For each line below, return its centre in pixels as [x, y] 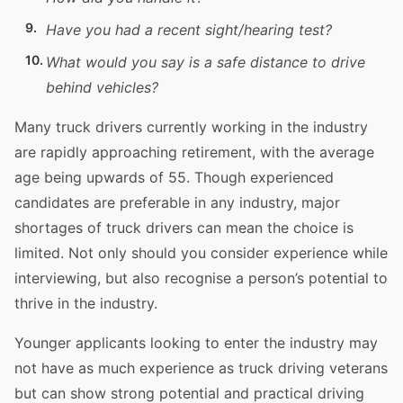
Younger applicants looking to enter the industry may [196, 343]
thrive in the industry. [86, 303]
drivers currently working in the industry [229, 127]
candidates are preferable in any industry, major [177, 202]
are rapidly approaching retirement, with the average [194, 152]
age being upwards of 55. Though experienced [174, 177]
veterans [356, 368]
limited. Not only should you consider [144, 253]
